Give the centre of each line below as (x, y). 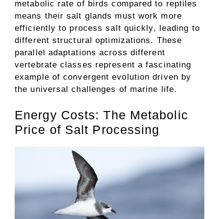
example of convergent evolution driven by (103, 77)
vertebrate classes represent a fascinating (103, 65)
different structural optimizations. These (99, 40)
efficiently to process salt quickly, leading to (107, 28)
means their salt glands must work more (98, 16)
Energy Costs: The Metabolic (101, 115)
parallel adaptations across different (90, 52)
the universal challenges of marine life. (96, 89)
